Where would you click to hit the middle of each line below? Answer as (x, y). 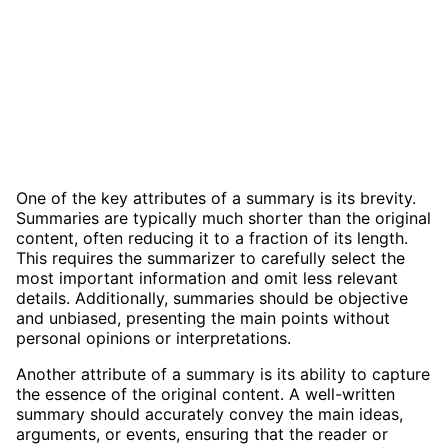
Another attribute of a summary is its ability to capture (223, 373)
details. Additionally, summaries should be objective (212, 297)
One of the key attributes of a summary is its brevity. (216, 197)
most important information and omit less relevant (207, 277)
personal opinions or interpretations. (153, 337)
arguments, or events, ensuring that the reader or (202, 433)
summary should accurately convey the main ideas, (209, 413)
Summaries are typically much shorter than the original (223, 217)
